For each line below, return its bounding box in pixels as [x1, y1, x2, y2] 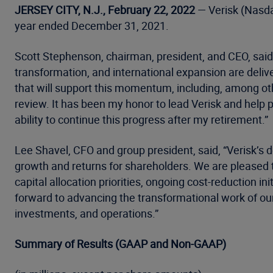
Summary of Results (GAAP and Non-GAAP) [15, 236, 226, 251]
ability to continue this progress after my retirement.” [15, 112, 268, 127]
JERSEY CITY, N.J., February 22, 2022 [15, 2, 195, 17]
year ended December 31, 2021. [15, 18, 169, 33]
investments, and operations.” [15, 206, 158, 221]
